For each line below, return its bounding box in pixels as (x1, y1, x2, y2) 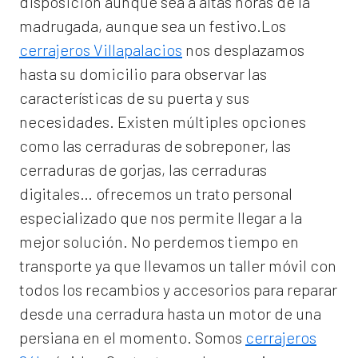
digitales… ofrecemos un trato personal (19, 184, 292, 204)
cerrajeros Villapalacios (19, 40, 182, 60)
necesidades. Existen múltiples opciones (19, 112, 306, 132)
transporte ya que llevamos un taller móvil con (19, 256, 336, 276)
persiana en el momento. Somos (19, 328, 245, 348)
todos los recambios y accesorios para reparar (19, 280, 337, 300)
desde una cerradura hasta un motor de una (19, 304, 321, 324)
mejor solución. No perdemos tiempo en (19, 232, 299, 252)
